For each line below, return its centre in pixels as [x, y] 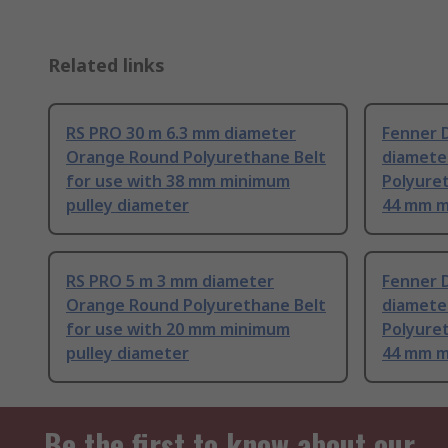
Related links [106, 65]
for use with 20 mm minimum [178, 329]
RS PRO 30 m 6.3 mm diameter [181, 133]
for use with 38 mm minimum [178, 181]
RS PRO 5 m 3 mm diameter [170, 281]
